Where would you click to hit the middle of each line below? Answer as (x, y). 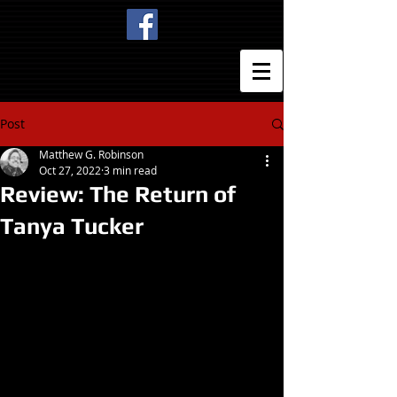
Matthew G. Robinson (91, 154)
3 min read (130, 170)
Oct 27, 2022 (70, 170)
